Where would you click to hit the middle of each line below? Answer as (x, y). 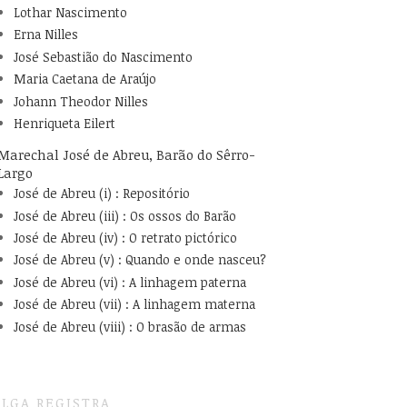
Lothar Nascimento (70, 12)
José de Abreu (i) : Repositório (101, 194)
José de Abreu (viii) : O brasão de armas (129, 326)
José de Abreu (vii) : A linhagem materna (134, 304)
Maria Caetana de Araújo (84, 79)
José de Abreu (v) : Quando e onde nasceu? (139, 260)
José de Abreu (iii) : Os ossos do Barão (124, 215)
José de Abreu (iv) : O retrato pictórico (125, 237)
